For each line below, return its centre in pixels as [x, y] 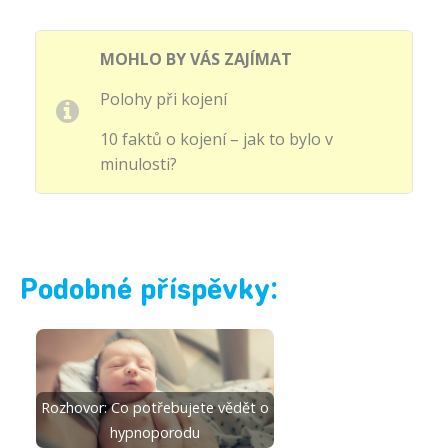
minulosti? [138, 164]
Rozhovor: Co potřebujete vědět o [155, 407]
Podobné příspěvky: [149, 291]
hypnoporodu [155, 432]
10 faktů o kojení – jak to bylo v [216, 139]
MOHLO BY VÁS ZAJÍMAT [196, 59]
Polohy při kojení [163, 99]
